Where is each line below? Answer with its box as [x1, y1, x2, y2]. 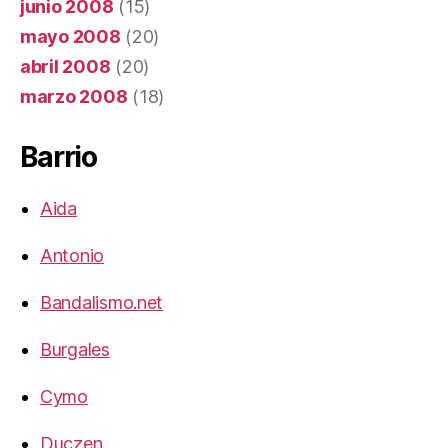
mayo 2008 [20, 25, 121, 47]
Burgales [40, 338, 110, 360]
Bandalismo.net [40, 291, 164, 313]
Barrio [20, 139, 98, 174]
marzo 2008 [20, 85, 128, 107]
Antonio [40, 244, 105, 266]
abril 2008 [20, 55, 111, 77]
